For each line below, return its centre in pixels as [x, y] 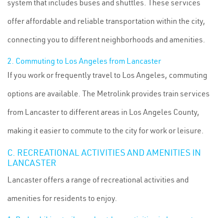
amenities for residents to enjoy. [62, 198]
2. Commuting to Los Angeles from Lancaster [84, 61]
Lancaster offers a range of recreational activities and [98, 180]
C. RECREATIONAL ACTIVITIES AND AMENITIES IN [104, 153]
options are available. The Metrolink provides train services [109, 93]
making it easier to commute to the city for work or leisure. [106, 130]
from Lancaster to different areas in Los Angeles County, [103, 112]
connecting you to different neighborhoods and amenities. [106, 39]
